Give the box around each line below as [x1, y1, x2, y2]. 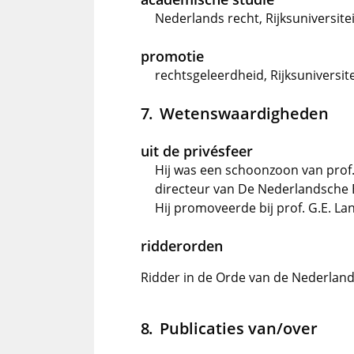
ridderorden [141, 236, 223, 255]
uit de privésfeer [141, 141, 253, 160]
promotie [141, 47, 204, 66]
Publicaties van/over [159, 317, 318, 339]
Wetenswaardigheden [159, 102, 329, 124]
